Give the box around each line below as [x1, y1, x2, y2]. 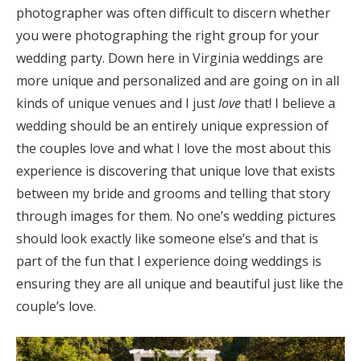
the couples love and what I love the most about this [16, 139, 331, 157]
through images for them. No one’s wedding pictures [16, 206, 336, 225]
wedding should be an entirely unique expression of [16, 116, 329, 135]
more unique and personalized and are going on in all [16, 71, 339, 89]
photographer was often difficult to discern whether [16, 3, 330, 22]
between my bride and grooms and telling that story [16, 184, 330, 202]
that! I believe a [241, 93, 335, 112]
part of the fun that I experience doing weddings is [16, 251, 322, 270]
